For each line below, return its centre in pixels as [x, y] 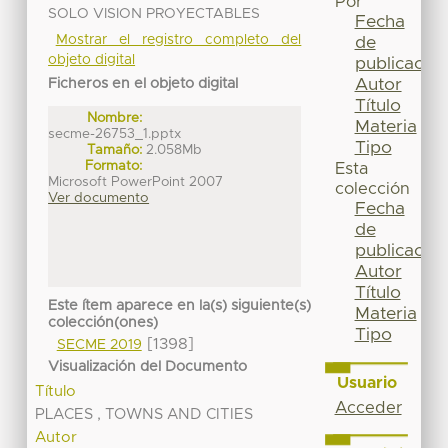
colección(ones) [103, 323]
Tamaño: [115, 149]
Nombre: [115, 117]
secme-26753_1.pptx [115, 133]
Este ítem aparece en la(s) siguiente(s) [180, 306]
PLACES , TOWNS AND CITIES [144, 415]
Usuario [366, 382]
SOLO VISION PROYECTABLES [154, 13]
